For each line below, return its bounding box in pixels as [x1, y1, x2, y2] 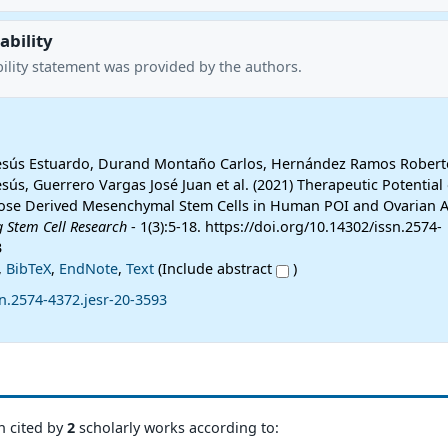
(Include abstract [153, 259, 276, 279]
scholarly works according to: [74, 417, 279, 437]
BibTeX [5, 259, 51, 279]
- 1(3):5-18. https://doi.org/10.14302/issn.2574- [126, 217, 442, 237]
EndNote [58, 259, 118, 279]
